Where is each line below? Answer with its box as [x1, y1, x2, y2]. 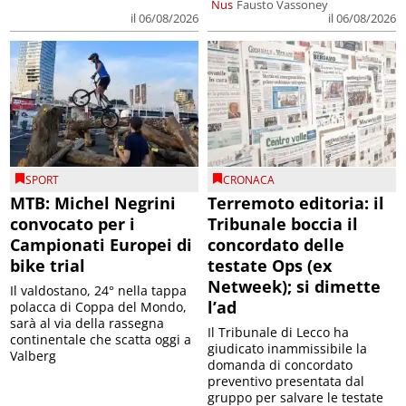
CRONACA [223, 171, 275, 188]
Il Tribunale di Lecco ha [208, 323, 349, 341]
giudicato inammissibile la [208, 339, 367, 357]
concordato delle [208, 233, 344, 256]
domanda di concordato [208, 355, 353, 373]
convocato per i [10, 212, 136, 235]
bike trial [10, 254, 86, 276]
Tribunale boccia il [208, 212, 358, 235]
